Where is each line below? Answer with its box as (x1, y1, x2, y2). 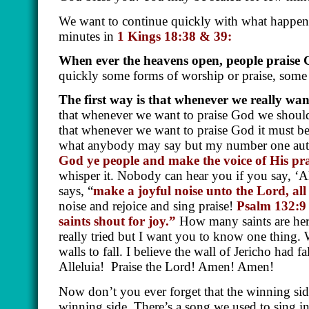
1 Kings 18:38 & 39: (117, 28, 232, 43)
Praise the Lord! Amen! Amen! (111, 259, 277, 275)
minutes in (59, 28, 117, 43)
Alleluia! (59, 259, 104, 275)
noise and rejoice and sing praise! (59, 199, 237, 214)
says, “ (59, 183, 93, 199)
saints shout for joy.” (59, 214, 176, 229)
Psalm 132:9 (237, 199, 306, 214)
